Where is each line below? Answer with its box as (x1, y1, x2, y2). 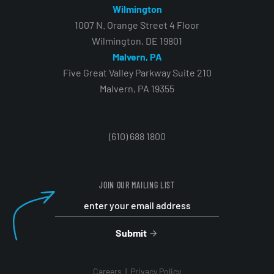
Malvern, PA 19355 (100, 82, 174, 94)
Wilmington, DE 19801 (92, 34, 182, 46)
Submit (115, 226, 147, 239)
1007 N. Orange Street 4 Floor (75, 18, 199, 31)
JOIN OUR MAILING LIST (99, 179, 175, 190)
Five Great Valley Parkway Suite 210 (62, 66, 212, 78)
